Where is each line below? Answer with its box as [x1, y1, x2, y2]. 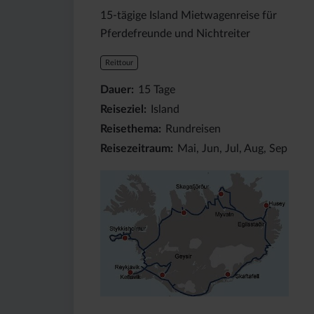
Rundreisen [165, 123, 221, 135]
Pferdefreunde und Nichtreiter [100, 27, 250, 39]
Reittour [104, 59, 133, 67]
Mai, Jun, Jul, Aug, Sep [177, 142, 287, 154]
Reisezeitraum [100, 142, 170, 154]
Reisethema [100, 123, 158, 135]
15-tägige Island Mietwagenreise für [100, 9, 277, 21]
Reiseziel [100, 103, 144, 115]
